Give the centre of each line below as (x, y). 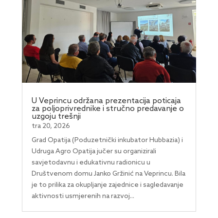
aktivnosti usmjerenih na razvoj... (83, 196)
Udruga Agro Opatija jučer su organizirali (94, 151)
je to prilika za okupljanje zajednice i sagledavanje (107, 185)
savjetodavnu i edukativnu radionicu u (91, 163)
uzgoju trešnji (56, 116)
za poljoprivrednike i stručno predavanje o (108, 109)
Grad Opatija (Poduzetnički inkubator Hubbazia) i (107, 140)
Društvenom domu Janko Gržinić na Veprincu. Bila (108, 174)
